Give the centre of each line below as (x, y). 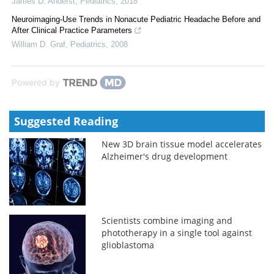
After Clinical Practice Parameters (72, 30)
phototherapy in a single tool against (177, 232)
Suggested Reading (66, 121)
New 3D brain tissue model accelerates (182, 144)
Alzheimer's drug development (165, 156)
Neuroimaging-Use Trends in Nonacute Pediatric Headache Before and (136, 19)
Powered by (36, 82)
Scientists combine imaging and (167, 220)
